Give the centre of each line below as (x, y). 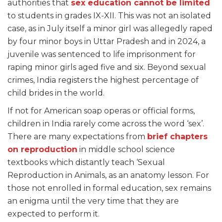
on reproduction (42, 150)
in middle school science (126, 150)
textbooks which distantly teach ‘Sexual (86, 163)
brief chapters (177, 137)
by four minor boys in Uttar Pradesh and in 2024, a (107, 42)
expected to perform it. (55, 214)
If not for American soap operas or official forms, (101, 111)
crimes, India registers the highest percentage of (103, 80)
